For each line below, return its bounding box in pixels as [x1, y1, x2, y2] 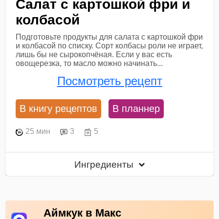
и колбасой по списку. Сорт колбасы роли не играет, [16, 42, 203, 50]
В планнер [112, 103, 160, 114]
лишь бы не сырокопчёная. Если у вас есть [16, 50, 173, 59]
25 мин [25, 127, 51, 136]
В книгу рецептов [20, 103, 98, 114]
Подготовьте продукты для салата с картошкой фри [16, 33, 203, 42]
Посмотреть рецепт [57, 74, 162, 88]
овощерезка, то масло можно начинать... [16, 59, 163, 68]
